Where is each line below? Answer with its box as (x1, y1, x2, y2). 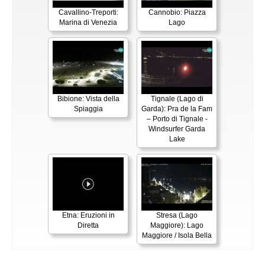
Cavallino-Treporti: (58, 8, 118, 17)
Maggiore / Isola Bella (142, 231, 212, 240)
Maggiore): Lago (150, 221, 203, 230)
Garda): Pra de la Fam (141, 105, 212, 113)
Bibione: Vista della (57, 95, 119, 103)
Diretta (77, 221, 99, 230)
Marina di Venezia (59, 18, 117, 27)
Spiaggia (73, 105, 103, 113)
